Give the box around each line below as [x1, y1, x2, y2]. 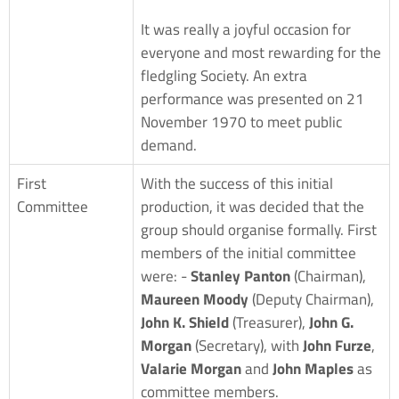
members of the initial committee [141, 240, 356, 265]
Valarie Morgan [141, 356, 241, 380]
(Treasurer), [229, 310, 309, 334]
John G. [309, 310, 354, 334]
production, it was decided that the [141, 194, 364, 218]
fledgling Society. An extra [141, 63, 307, 87]
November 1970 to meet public [141, 110, 342, 134]
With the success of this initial [141, 171, 333, 195]
